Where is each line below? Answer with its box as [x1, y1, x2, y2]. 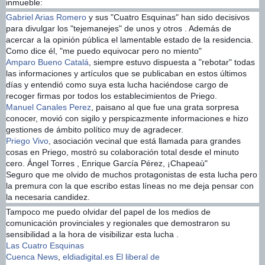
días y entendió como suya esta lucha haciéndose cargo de [6, 79, 228, 89]
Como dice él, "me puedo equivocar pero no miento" [6, 46, 202, 56]
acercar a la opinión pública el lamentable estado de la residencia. [6, 34, 253, 44]
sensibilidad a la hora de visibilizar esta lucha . [6, 229, 179, 239]
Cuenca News [6, 251, 58, 261]
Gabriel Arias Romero [6, 12, 86, 22]
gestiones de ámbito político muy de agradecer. [6, 124, 183, 134]
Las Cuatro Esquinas [6, 240, 84, 250]
